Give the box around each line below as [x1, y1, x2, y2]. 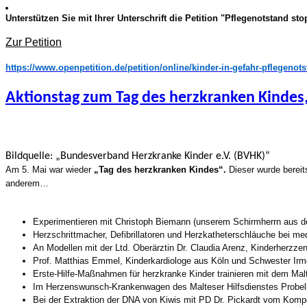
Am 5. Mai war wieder [5, 164, 94, 175]
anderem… [5, 178, 49, 189]
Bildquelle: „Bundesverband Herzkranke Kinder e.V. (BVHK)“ [5, 151, 270, 162]
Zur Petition [5, 36, 62, 49]
